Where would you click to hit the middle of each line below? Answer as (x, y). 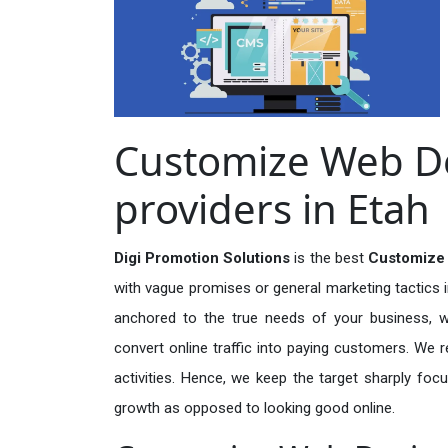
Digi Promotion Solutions (204, 257)
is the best (331, 257)
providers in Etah (272, 208)
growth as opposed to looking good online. (254, 407)
